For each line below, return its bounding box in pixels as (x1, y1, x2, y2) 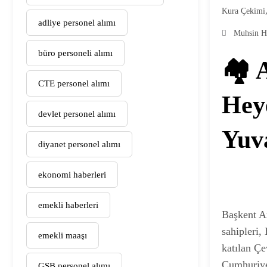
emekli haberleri (38, 200, 98, 210)
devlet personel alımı (38, 108, 116, 119)
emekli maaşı (38, 230, 87, 240)
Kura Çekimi (222, 6, 265, 15)
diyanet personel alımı (38, 139, 120, 149)
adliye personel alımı (38, 17, 116, 27)
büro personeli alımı (38, 48, 113, 58)
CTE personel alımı (38, 78, 110, 88)
